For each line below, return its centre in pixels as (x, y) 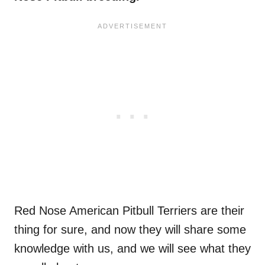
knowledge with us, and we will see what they (132, 249)
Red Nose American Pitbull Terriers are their (129, 211)
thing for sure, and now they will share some (130, 230)
